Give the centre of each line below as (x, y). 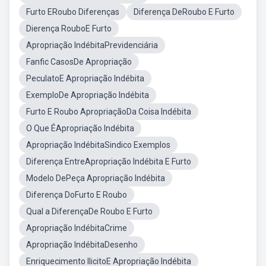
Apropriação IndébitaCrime (77, 228)
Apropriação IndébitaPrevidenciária (92, 45)
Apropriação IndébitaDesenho (82, 245)
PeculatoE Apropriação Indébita (85, 78)
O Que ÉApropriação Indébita (80, 128)
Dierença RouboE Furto (69, 28)
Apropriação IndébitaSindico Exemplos (98, 145)
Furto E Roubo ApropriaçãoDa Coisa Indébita (109, 112)
